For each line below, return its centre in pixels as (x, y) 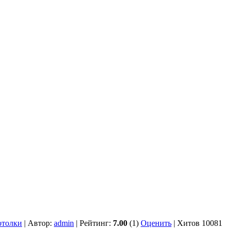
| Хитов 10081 (197, 223)
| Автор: (38, 223)
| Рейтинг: (93, 223)
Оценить (156, 223)
